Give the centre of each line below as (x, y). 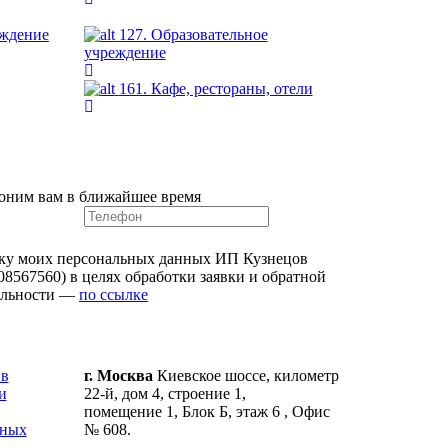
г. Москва (118, 376)
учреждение (124, 52)
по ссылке (113, 294)
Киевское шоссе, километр (245, 376)
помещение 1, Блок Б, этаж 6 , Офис (206, 412)
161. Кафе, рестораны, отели (215, 88)
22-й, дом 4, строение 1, (164, 394)
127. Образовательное (193, 34)
